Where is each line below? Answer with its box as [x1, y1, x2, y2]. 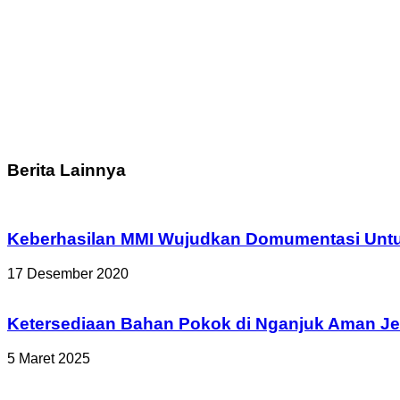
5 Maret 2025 [7, 351, 90, 367]
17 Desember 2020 [7, 265, 129, 281]
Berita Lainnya [7, 160, 126, 179]
